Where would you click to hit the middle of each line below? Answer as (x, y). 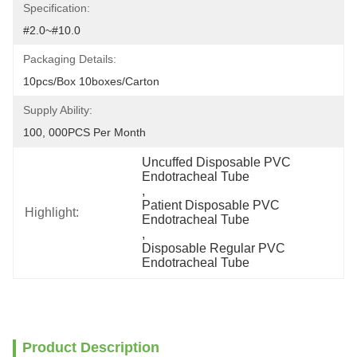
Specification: (57, 8)
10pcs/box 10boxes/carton (91, 81)
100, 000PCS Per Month (84, 132)
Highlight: (52, 212)
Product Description (91, 347)
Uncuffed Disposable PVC (217, 162)
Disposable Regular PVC (214, 248)
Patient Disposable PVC (211, 205)
